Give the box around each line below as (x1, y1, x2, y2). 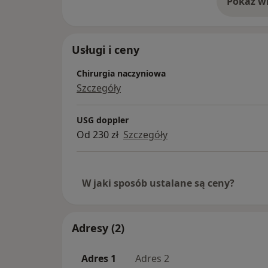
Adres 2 (135, 251, 169, 265)
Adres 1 (81, 251, 116, 265)
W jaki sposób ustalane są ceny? (82, 176, 234, 190)
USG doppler (77, 114, 129, 126)
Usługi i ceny (72, 42, 139, 57)
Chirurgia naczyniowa (77, 67, 166, 79)
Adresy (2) (72, 220, 124, 235)
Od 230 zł (77, 127, 118, 141)
